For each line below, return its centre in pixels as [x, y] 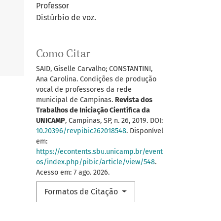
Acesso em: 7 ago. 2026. [73, 173]
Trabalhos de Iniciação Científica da [93, 110]
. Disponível [145, 131]
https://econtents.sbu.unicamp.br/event [99, 152]
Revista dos [134, 100]
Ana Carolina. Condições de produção [96, 79]
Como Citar [63, 54]
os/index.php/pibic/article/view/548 [95, 162]
